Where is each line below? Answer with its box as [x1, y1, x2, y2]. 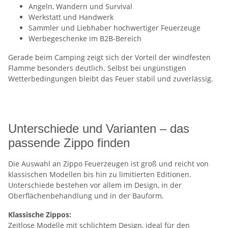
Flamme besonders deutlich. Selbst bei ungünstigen [8, 63, 186, 73]
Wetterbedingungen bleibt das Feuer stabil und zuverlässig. [8, 74, 213, 83]
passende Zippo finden [8, 136, 130, 150]
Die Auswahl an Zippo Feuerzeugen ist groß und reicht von [8, 159, 209, 168]
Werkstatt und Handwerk [28, 12, 113, 22]
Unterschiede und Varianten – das [8, 122, 189, 135]
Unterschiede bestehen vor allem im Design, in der [8, 180, 182, 190]
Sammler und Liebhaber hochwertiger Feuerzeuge [28, 23, 201, 33]
